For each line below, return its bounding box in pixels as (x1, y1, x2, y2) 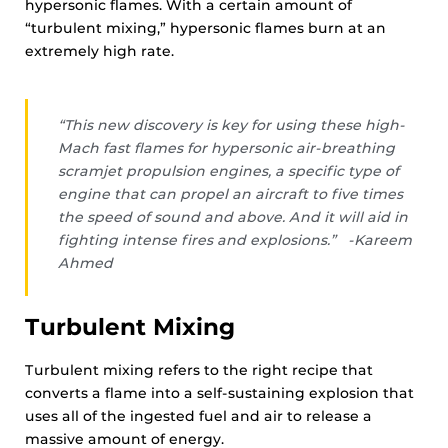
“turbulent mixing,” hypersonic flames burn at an (25, 19, 386, 37)
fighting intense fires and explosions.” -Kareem (58, 231, 412, 249)
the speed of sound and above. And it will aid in (58, 208, 408, 226)
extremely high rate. (25, 42, 174, 60)
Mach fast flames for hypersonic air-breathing (58, 139, 395, 157)
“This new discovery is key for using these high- (58, 116, 405, 134)
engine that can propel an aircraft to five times (58, 185, 403, 203)
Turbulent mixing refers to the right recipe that (25, 361, 373, 379)
